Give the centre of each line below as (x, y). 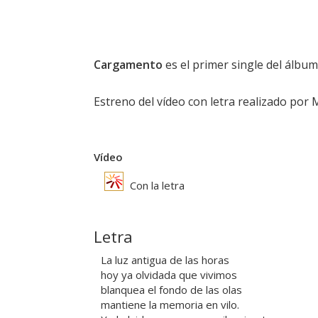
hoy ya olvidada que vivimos (169, 275)
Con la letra (156, 186)
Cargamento (128, 65)
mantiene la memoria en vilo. (170, 305)
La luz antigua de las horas (165, 260)
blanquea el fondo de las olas (171, 290)
